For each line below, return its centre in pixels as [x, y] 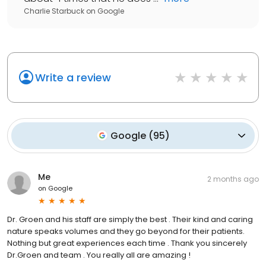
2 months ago [233, 179]
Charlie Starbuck [54, 11]
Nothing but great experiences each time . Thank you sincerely [127, 243]
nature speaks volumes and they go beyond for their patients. [126, 231]
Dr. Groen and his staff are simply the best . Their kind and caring [130, 219]
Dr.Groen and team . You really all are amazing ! [99, 255]
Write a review [73, 77]
